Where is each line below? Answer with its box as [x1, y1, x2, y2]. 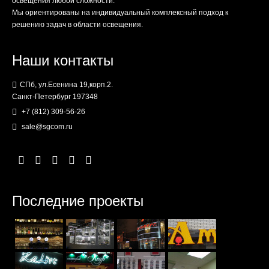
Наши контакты [12, 52, 113, 68]
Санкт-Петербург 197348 [12, 92, 98, 101]
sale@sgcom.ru [20, 122, 73, 131]
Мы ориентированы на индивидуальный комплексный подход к [12, 8, 228, 17]
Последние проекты [12, 192, 144, 209]
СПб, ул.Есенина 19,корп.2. [20, 80, 113, 89]
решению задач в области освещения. [12, 20, 143, 29]
